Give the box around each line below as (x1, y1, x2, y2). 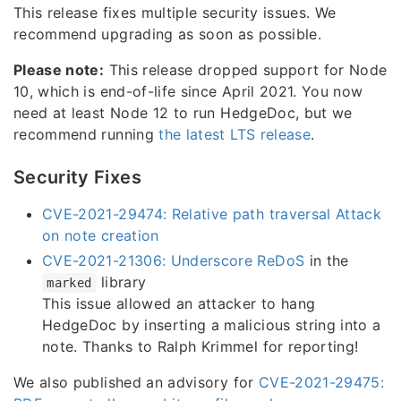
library (96, 273, 147, 292)
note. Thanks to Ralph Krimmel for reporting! (42, 337, 359, 356)
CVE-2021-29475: (258, 373, 385, 392)
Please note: (13, 61, 105, 80)
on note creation (42, 226, 159, 245)
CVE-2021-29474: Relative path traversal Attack (42, 205, 382, 224)
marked (47, 276, 92, 291)
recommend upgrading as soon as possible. (13, 25, 322, 44)
